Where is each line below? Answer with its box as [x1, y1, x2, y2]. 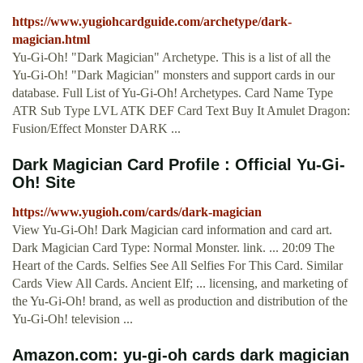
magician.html [12, 32, 90, 47]
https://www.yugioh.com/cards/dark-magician [12, 205, 262, 220]
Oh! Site [12, 173, 75, 192]
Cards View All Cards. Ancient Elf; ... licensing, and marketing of [12, 276, 348, 291]
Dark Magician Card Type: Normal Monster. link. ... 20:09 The [12, 241, 335, 255]
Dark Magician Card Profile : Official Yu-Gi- [12, 156, 345, 174]
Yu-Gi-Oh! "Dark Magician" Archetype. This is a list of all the [12, 50, 331, 65]
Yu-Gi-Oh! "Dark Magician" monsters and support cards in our [12, 68, 335, 83]
